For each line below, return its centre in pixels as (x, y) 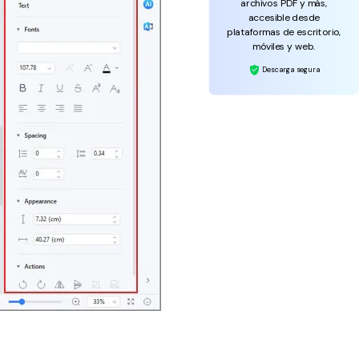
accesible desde (284, 17)
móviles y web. (284, 46)
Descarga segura (290, 69)
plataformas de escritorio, (284, 32)
